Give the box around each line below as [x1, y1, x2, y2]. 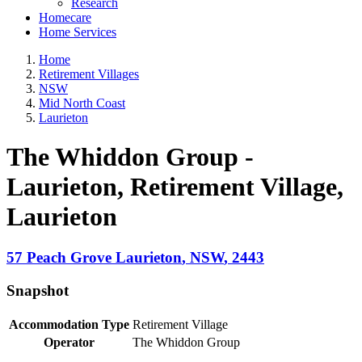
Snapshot [6, 282, 69, 300]
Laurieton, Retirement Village [6, 171, 337, 201]
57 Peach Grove [6, 249, 116, 267]
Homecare [39, 10, 91, 24]
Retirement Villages [39, 66, 139, 81]
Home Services [39, 24, 116, 39]
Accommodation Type [9, 317, 129, 331]
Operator [44, 335, 95, 349]
